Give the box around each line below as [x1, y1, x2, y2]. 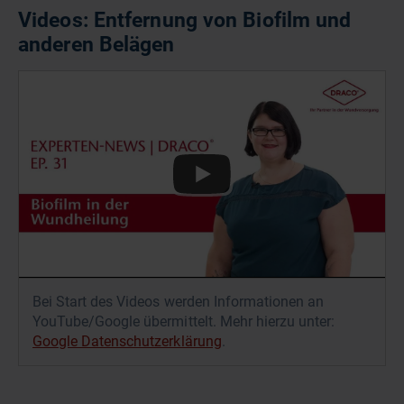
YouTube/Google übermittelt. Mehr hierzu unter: [32, 313, 335, 331]
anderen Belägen [18, 32, 175, 57]
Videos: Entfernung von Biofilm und [18, 7, 352, 32]
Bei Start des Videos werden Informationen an [32, 293, 325, 311]
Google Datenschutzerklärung [32, 333, 222, 351]
